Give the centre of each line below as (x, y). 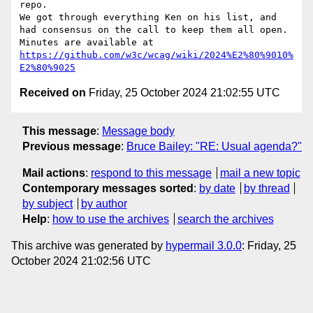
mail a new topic (260, 173)
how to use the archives (111, 219)
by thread (267, 188)
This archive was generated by (88, 245)
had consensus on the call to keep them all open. (154, 30)
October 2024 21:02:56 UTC (81, 261)
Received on (53, 93)
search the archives (225, 219)
